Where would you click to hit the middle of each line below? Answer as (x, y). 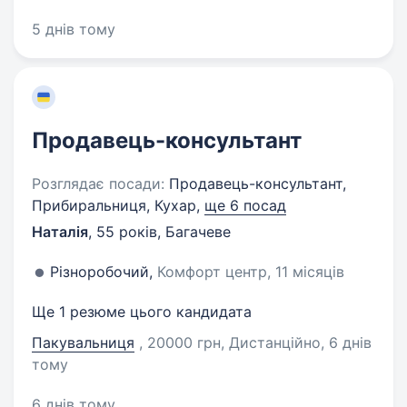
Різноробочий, (104, 272)
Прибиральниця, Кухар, (118, 205)
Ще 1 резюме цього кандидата (142, 312)
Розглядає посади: (98, 184)
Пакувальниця (83, 342)
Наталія (60, 232)
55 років (127, 232)
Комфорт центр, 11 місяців (251, 272)
